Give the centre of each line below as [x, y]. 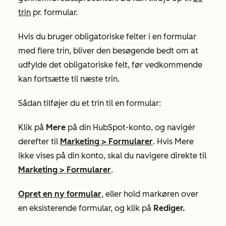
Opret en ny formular [60, 194]
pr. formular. [54, 13]
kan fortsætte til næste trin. [70, 79]
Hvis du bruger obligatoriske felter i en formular [107, 37]
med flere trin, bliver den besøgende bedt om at [108, 51]
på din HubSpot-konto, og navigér [130, 128]
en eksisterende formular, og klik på [86, 208]
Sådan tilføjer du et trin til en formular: [90, 103]
